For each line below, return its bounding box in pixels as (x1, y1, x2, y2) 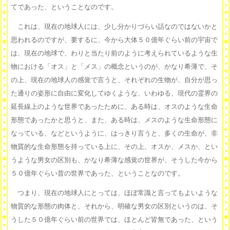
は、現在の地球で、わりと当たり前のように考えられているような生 (11, 49, 218, 57)
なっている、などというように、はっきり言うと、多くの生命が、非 (11, 129, 218, 138)
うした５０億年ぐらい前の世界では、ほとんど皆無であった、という (11, 216, 218, 224)
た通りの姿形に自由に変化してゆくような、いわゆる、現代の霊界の (11, 89, 218, 98)
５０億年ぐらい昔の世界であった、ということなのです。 (11, 169, 184, 178)
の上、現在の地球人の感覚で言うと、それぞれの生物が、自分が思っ (11, 76, 218, 84)
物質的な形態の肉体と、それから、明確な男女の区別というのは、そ (11, 202, 218, 210)
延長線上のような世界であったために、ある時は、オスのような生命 (11, 103, 218, 111)
